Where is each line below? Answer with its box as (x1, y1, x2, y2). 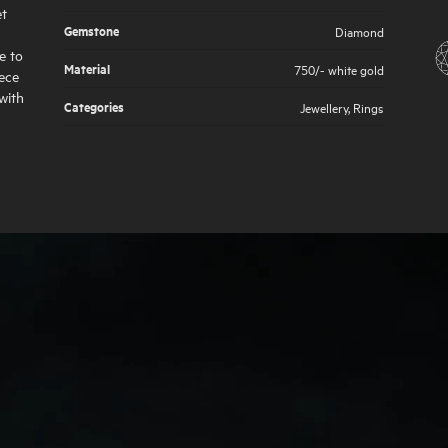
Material (64, 58, 110, 78)
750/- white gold (294, 58, 384, 78)
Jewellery (300, 96, 348, 116)
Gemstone (64, 20, 119, 40)
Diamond (335, 20, 384, 40)
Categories (64, 96, 124, 116)
